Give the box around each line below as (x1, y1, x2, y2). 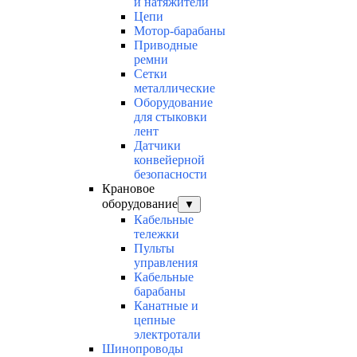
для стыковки (134, 110, 207, 124)
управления (134, 256, 198, 270)
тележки (134, 227, 179, 241)
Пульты (134, 241, 175, 256)
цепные (134, 313, 175, 328)
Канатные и (134, 299, 198, 313)
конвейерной (134, 153, 205, 167)
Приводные (134, 38, 198, 53)
